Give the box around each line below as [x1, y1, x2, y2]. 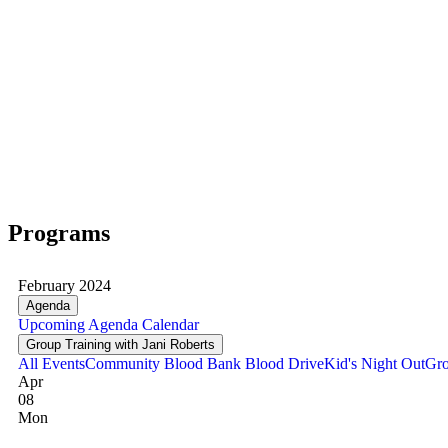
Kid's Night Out [324, 354, 425, 372]
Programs [8, 219, 110, 246]
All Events [18, 354, 85, 372]
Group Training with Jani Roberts [26, 336, 215, 352]
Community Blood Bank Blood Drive [85, 354, 324, 372]
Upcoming [18, 315, 85, 333]
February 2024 [18, 276, 111, 294]
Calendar [138, 315, 199, 333]
